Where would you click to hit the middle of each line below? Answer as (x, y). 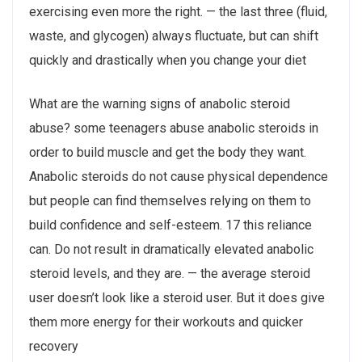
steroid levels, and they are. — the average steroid (170, 274)
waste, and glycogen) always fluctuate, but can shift (174, 36)
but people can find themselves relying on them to (170, 201)
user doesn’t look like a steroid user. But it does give (177, 298)
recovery (54, 347)
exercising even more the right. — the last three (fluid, (178, 12)
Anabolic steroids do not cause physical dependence (179, 177)
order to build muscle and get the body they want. (168, 153)
